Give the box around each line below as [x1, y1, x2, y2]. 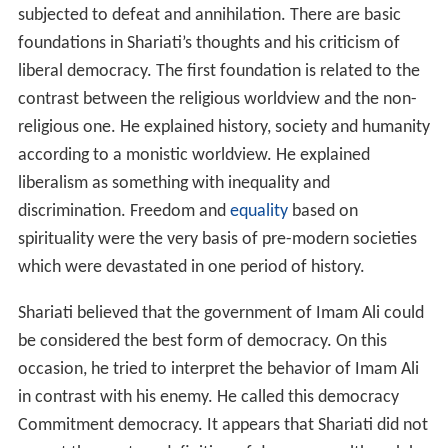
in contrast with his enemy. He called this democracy [17, 387, 399, 407]
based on [287, 201, 358, 221]
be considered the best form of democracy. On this [17, 331, 387, 351]
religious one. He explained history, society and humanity [17, 117, 430, 137]
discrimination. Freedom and [17, 201, 230, 221]
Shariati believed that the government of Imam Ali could [17, 303, 424, 323]
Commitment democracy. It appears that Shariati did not [17, 415, 428, 435]
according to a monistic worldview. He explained [17, 145, 370, 165]
